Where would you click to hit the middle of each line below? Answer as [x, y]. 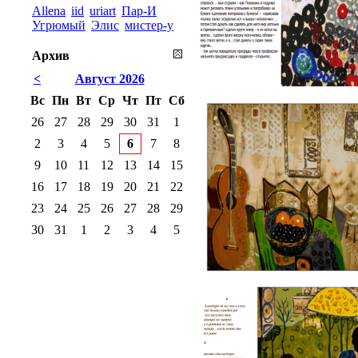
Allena [49, 10]
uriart [103, 10]
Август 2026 [109, 78]
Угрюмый [59, 25]
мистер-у [149, 25]
